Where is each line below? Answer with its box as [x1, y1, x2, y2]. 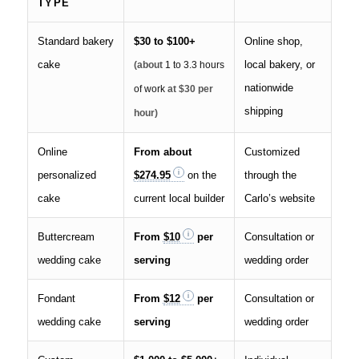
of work [133, 83, 165, 95]
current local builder [133, 192, 224, 205]
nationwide [244, 82, 293, 95]
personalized [37, 169, 96, 182]
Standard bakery [37, 35, 114, 48]
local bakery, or [244, 58, 315, 71]
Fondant [37, 292, 75, 305]
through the [244, 169, 296, 182]
